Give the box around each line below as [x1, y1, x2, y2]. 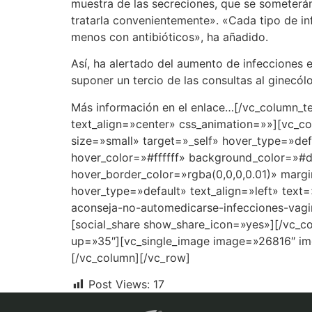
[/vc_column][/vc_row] [71, 250, 190, 265]
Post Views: [88, 276, 150, 291]
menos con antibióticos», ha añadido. [71, 29, 268, 44]
